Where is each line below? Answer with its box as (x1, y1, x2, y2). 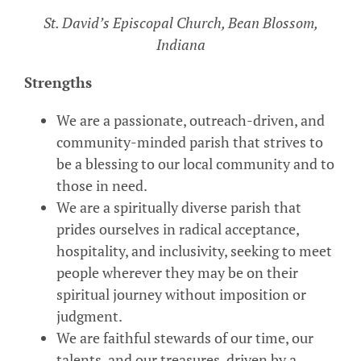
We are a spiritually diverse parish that (56, 197, 301, 217)
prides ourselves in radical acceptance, (56, 218, 299, 239)
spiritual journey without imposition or (56, 284, 306, 304)
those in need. (56, 175, 147, 195)
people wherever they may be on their (56, 262, 298, 282)
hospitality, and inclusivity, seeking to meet (56, 240, 332, 260)
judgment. (56, 305, 122, 326)
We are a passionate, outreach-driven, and (56, 110, 325, 130)
